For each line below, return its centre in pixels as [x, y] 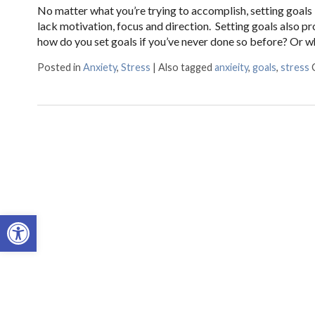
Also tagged [186, 67]
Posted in [60, 67]
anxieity [231, 67]
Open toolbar [42, 221]
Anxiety [99, 67]
